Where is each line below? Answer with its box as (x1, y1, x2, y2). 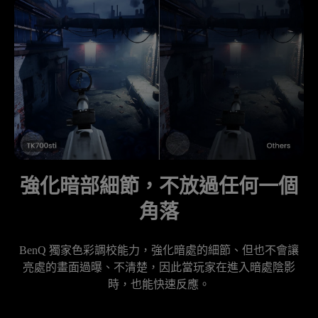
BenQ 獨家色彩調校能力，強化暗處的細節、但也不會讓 (19, 244, 299, 257)
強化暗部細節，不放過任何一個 (20, 175, 298, 198)
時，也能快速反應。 (108, 278, 210, 291)
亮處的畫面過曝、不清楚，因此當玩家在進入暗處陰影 (23, 261, 295, 274)
